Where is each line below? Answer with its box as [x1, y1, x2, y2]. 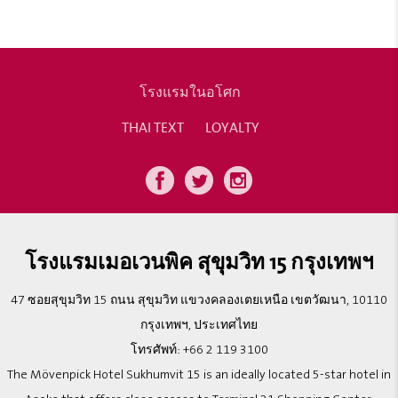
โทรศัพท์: [130, 342, 183, 357]
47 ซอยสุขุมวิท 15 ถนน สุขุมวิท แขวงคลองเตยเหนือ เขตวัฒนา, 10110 [11, 292, 387, 307]
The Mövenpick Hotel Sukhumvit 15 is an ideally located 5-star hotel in [7, 367, 391, 382]
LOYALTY [204, 115, 259, 139]
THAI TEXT [121, 115, 184, 139]
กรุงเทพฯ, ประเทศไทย [140, 317, 258, 332]
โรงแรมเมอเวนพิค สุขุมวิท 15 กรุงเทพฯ [25, 243, 373, 278]
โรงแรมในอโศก [139, 79, 241, 103]
